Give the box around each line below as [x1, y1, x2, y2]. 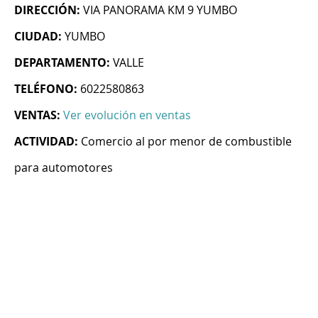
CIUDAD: [14, 28, 62, 45]
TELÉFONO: [14, 81, 77, 97]
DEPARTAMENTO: [14, 55, 110, 71]
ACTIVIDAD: [14, 133, 78, 150]
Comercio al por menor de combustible [81, 133, 292, 150]
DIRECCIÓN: [14, 2, 80, 18]
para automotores [14, 160, 113, 176]
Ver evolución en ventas [63, 107, 191, 124]
